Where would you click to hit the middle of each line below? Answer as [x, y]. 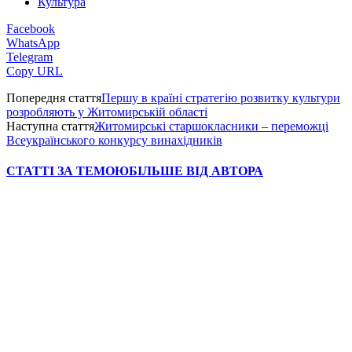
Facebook [31, 28]
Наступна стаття [50, 126]
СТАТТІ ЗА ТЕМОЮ [68, 171]
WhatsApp [33, 42]
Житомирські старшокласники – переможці [211, 126]
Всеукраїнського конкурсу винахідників [114, 140]
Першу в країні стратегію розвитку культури [221, 97]
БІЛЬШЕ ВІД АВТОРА [196, 171]
